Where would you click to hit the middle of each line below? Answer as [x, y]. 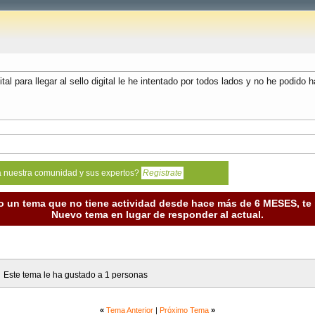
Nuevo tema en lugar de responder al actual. [157, 215]
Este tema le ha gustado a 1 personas [76, 275]
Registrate [162, 173]
